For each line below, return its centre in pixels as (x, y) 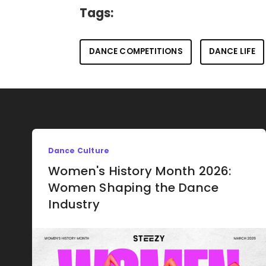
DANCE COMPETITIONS (136, 52)
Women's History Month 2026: (140, 171)
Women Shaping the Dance (133, 187)
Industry (74, 204)
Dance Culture (79, 151)
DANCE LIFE (232, 52)
